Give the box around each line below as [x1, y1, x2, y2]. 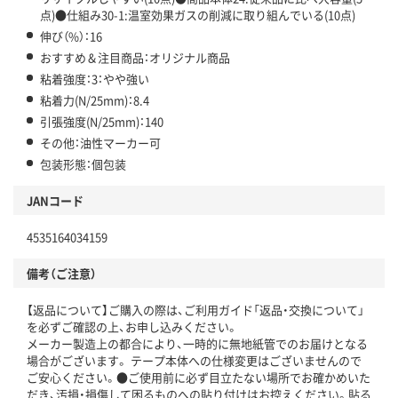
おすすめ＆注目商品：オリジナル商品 [40, 49, 230, 67]
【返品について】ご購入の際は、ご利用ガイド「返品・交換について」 [27, 301, 364, 319]
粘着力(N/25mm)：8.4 [40, 92, 149, 109]
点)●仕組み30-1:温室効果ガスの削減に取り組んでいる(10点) [40, 6, 355, 24]
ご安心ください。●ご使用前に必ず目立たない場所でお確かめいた [27, 369, 370, 386]
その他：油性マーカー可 [40, 134, 161, 152]
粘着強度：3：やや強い [40, 70, 149, 88]
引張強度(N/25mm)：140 [40, 113, 163, 131]
